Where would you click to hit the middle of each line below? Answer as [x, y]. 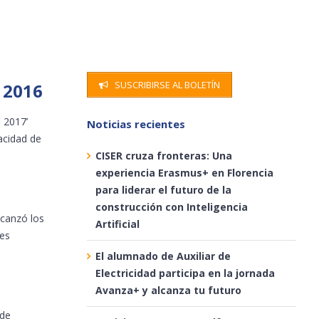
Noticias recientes [136, 124]
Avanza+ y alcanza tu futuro [168, 290]
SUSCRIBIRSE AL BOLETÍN [167, 85]
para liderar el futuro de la [163, 189]
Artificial [117, 224]
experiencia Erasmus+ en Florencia [184, 172]
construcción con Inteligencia [171, 206]
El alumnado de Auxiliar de [163, 256]
